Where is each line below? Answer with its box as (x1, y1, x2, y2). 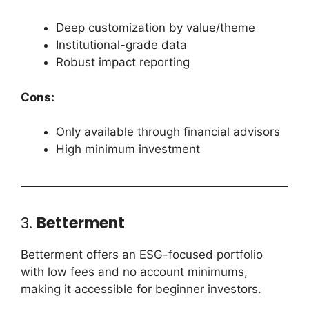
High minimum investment (56, 142, 200, 157)
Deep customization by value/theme (56, 21, 255, 35)
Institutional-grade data (56, 38, 187, 52)
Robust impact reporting (56, 55, 190, 70)
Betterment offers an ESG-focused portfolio (21, 248, 263, 262)
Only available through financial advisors (56, 125, 280, 139)
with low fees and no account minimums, (21, 265, 248, 279)
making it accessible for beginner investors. (21, 282, 261, 297)
